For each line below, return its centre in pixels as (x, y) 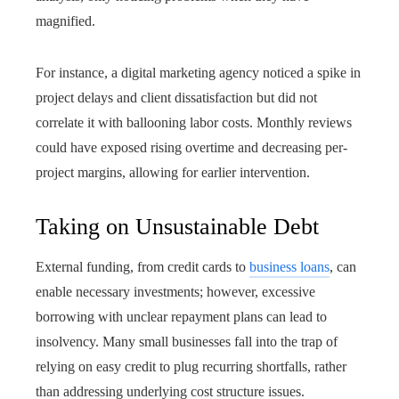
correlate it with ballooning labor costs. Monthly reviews (194, 122)
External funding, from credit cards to (142, 267)
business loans (289, 267)
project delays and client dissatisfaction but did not (176, 98)
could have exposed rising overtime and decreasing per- (191, 147)
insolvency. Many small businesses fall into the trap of (187, 342)
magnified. (65, 21)
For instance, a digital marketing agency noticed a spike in (198, 73)
